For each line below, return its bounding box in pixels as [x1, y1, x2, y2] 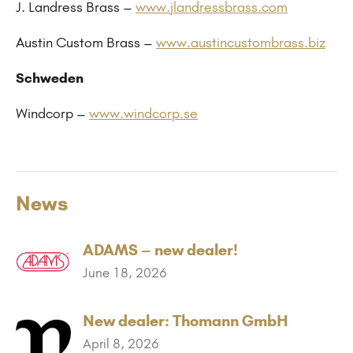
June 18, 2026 [83, 264, 167, 281]
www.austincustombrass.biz [156, 33, 325, 51]
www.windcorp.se [89, 104, 198, 122]
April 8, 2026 [83, 335, 159, 351]
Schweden [16, 69, 84, 87]
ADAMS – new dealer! [83, 240, 238, 259]
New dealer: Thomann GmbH [83, 310, 288, 330]
